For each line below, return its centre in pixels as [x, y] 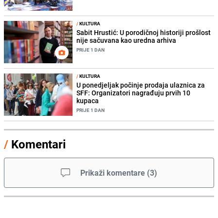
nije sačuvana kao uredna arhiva [127, 40]
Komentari [38, 144]
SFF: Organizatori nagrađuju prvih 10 [134, 93]
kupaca [88, 101]
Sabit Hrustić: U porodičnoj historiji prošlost [144, 33]
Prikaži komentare [113, 173]
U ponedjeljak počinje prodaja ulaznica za [141, 85]
